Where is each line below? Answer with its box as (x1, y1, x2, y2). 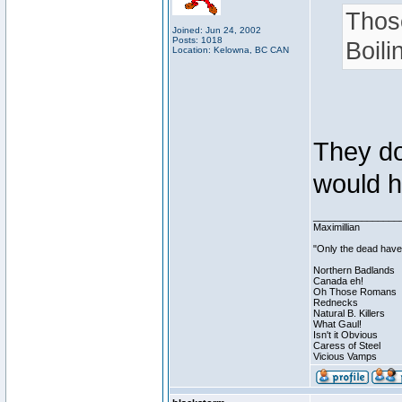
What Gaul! (313, 319, 362, 329)
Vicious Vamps (313, 351, 377, 362)
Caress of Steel (313, 340, 380, 351)
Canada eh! (313, 275, 363, 286)
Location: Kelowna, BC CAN (172, 45, 289, 55)
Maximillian (313, 222, 360, 232)
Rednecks (313, 297, 358, 308)
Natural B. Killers (313, 308, 385, 319)
